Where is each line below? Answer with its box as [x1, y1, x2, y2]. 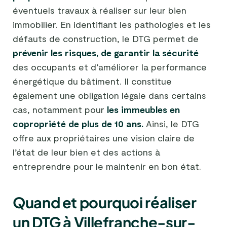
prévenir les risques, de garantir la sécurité [13, 47, 199, 58]
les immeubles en [107, 103, 180, 115]
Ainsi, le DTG [143, 118, 199, 129]
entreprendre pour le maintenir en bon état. [13, 160, 201, 172]
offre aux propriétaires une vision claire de [13, 132, 195, 143]
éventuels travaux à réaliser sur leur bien [13, 4, 186, 16]
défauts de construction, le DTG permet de [13, 32, 199, 44]
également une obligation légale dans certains [13, 89, 206, 101]
